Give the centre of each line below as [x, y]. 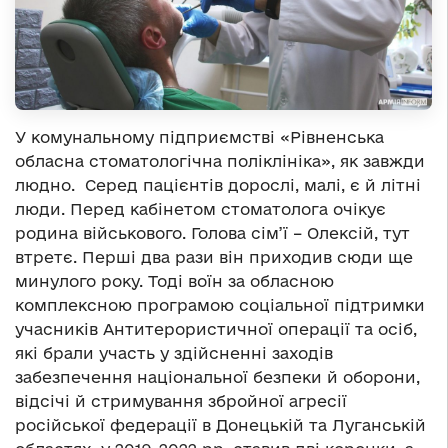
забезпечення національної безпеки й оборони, [217, 376]
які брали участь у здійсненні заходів [174, 352]
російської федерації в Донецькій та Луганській [220, 424]
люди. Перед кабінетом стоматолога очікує [200, 208]
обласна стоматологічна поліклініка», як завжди [220, 160]
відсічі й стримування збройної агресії [181, 400]
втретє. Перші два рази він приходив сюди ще [214, 256]
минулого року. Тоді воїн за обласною [174, 280]
